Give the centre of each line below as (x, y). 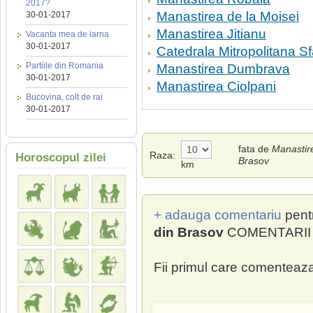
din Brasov (189, 232)
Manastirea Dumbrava (223, 69)
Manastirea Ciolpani (216, 86)
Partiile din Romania (65, 66)
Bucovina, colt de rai (64, 97)
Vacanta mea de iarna (67, 34)
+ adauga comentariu (218, 215)
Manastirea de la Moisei (228, 16)
